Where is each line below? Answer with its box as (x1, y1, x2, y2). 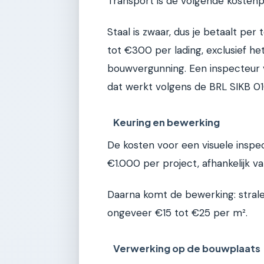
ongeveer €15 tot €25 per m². (107, 206, 247, 220)
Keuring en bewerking (113, 116, 220, 129)
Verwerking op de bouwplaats (113, 242, 261, 255)
